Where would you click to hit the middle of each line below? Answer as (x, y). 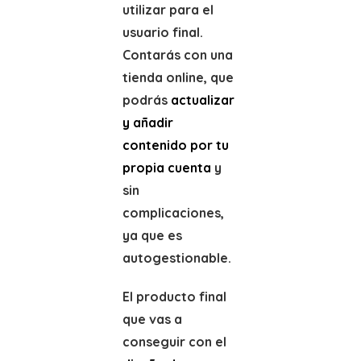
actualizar (202, 100)
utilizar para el (168, 10)
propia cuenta (166, 168)
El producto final (174, 297)
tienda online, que (178, 77)
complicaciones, (173, 213)
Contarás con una (177, 55)
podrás (146, 100)
